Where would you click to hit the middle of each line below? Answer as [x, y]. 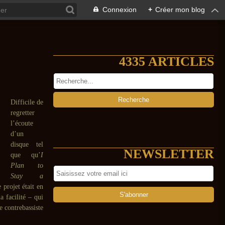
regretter [23, 113]
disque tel [27, 144]
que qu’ [26, 155]
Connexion [120, 10]
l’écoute [22, 123]
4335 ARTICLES [166, 62]
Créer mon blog [180, 10]
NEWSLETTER [169, 154]
